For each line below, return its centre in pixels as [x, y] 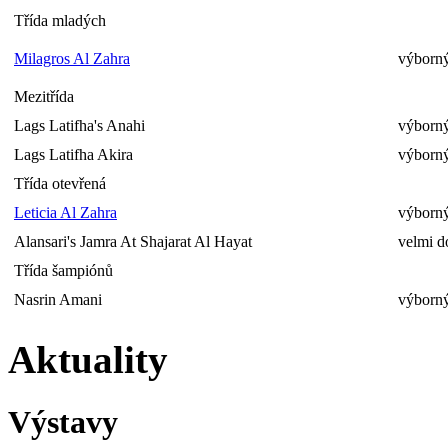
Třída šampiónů [63, 271]
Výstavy [63, 421]
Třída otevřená [60, 184]
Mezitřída [44, 97]
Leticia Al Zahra [65, 213]
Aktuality [88, 359]
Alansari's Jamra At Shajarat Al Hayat [133, 242]
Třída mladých [60, 21]
